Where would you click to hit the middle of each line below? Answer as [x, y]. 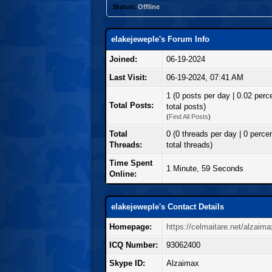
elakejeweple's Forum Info [160, 39]
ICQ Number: [134, 245]
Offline [148, 6]
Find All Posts [189, 116]
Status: [124, 6]
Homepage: [131, 226]
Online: [123, 174]
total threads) [189, 144]
